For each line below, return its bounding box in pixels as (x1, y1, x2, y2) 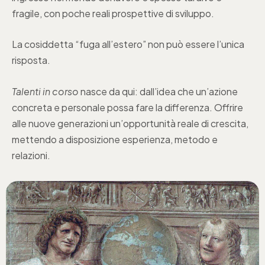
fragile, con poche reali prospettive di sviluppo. (12, 7, 214, 20)
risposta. (12, 54, 50, 67)
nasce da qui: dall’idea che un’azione (79, 85, 238, 98)
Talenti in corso (12, 85, 79, 98)
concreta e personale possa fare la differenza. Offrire (12, 101, 243, 114)
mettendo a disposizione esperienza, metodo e (12, 132, 218, 146)
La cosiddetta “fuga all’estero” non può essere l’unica (12, 38, 244, 51)
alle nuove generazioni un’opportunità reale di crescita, (12, 117, 248, 130)
